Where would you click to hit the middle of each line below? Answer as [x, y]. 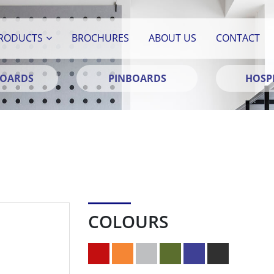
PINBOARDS [137, 78]
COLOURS [128, 221]
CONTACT [238, 38]
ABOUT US [173, 38]
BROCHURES [101, 38]
